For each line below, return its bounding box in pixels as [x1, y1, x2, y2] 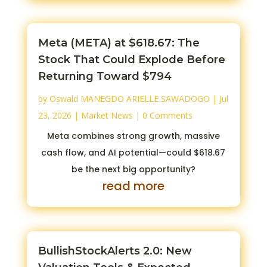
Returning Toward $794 [38, 69, 172, 83]
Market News [80, 109, 133, 121]
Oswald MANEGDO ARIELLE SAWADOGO [49, 92, 210, 104]
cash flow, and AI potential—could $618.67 [41, 146, 226, 159]
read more [102, 177, 164, 194]
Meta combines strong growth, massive [46, 129, 220, 142]
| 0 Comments [132, 109, 193, 121]
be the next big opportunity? [71, 163, 195, 175]
